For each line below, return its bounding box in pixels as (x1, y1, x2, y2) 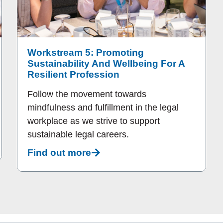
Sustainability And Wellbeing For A (27, 58, 185, 69)
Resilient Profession (27, 69, 119, 80)
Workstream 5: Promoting (27, 47, 144, 58)
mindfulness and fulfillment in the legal (27, 103, 179, 113)
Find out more (27, 147, 91, 158)
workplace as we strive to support (27, 116, 160, 126)
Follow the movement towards (27, 89, 146, 100)
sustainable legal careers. (27, 129, 129, 140)
